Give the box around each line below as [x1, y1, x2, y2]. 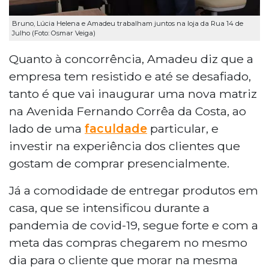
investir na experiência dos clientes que [9, 138, 240, 153]
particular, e [147, 121, 219, 136]
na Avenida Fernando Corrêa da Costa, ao [9, 103, 246, 118]
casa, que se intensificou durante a [9, 200, 210, 215]
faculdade [85, 121, 147, 136]
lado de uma [9, 121, 85, 136]
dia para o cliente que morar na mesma [9, 252, 238, 267]
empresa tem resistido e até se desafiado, [9, 68, 251, 83]
